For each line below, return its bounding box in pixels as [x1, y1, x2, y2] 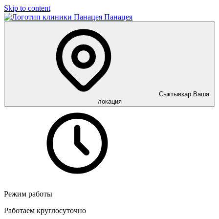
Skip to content [4, 4, 50, 12]
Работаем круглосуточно [4, 206, 86, 215]
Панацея [104, 13, 132, 21]
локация [97, 98, 122, 105]
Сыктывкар [158, 90, 191, 98]
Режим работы [4, 190, 52, 198]
